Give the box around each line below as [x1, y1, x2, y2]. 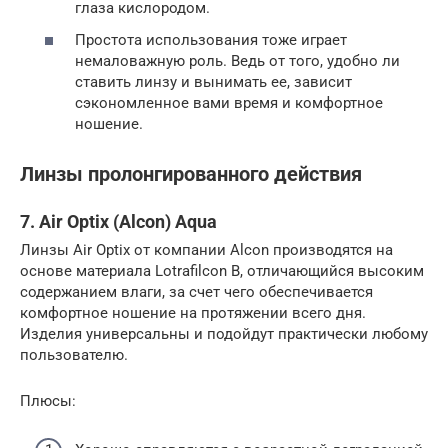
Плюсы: [20, 392, 76, 410]
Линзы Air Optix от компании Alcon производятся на [20, 241, 393, 259]
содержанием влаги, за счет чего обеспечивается [20, 283, 373, 301]
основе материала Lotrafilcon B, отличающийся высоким [20, 262, 424, 280]
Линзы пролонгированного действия [20, 163, 362, 186]
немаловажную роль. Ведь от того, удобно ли [75, 51, 400, 70]
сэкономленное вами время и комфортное [75, 93, 383, 112]
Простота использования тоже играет [75, 30, 347, 49]
